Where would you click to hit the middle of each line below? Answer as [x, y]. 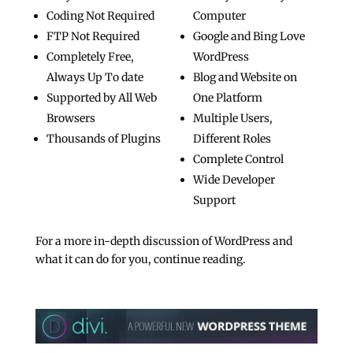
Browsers [71, 118]
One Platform [228, 98]
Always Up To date [95, 77]
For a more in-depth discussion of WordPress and [163, 241]
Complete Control [239, 159]
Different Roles [232, 139]
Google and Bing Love [249, 36]
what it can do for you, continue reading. [140, 259]
